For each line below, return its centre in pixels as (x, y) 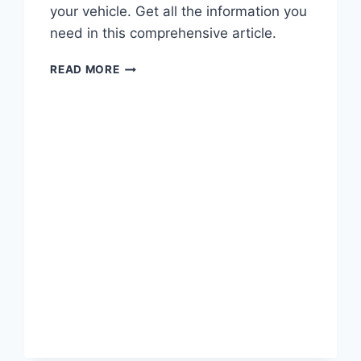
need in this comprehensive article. (164, 33)
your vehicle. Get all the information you (179, 12)
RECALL (142, 133)
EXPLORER (150, 83)
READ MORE (85, 70)
